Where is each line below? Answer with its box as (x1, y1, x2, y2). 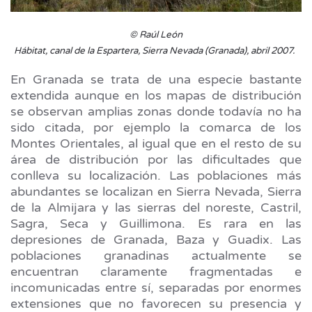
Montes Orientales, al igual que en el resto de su (10, 135, 302, 151)
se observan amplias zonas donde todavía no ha (10, 103, 302, 119)
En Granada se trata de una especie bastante (10, 71, 302, 87)
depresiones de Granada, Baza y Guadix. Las (10, 231, 302, 247)
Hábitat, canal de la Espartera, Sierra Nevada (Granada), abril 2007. (14, 45, 295, 56)
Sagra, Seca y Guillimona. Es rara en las (10, 215, 302, 231)
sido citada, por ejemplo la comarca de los (10, 119, 302, 135)
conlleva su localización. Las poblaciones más (10, 167, 302, 183)
